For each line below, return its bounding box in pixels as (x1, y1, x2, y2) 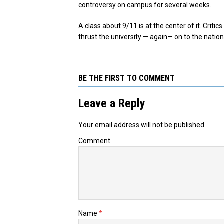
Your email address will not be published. (78, 120, 206, 129)
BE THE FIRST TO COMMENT (78, 73, 175, 83)
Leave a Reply (78, 96, 145, 110)
